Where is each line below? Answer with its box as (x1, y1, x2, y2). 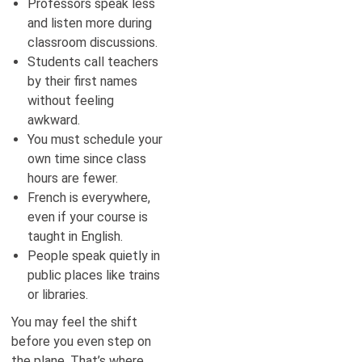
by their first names (27, 73, 137, 89)
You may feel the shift (11, 314, 137, 330)
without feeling (27, 92, 114, 108)
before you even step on (11, 333, 151, 349)
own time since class (27, 150, 146, 166)
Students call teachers (27, 53, 158, 69)
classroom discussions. (27, 34, 158, 50)
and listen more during (27, 15, 152, 31)
